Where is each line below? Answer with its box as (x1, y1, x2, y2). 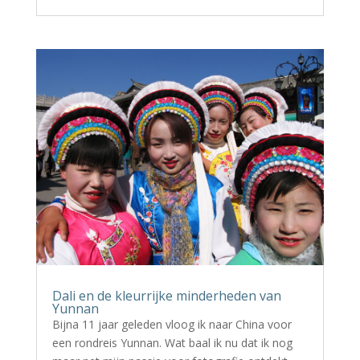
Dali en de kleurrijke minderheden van (51, 287, 281, 305)
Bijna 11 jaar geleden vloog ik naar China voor (51, 317, 292, 332)
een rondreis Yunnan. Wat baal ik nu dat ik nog (51, 335, 292, 350)
